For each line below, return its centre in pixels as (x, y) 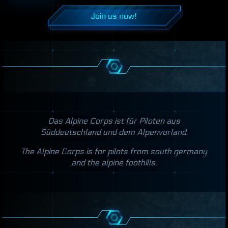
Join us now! (114, 16)
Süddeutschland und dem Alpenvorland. (114, 132)
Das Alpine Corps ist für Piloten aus (114, 121)
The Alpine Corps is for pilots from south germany (114, 151)
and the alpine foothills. (114, 163)
